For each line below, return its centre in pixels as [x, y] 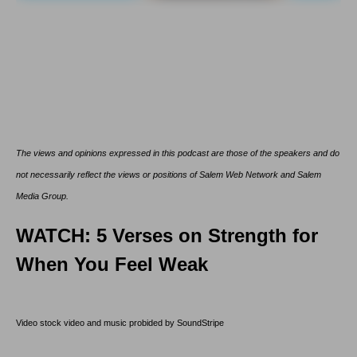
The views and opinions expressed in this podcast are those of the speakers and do [178, 153]
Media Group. [42, 196]
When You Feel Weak [112, 265]
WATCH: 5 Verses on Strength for [167, 236]
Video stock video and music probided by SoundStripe [120, 323]
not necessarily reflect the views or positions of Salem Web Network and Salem [169, 175]
